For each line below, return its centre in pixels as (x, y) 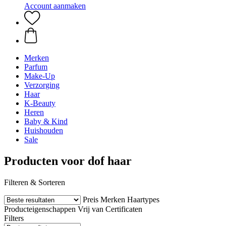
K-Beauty (40, 103)
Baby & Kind (46, 121)
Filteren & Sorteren (35, 182)
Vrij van (91, 209)
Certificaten (124, 209)
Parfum (36, 67)
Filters (14, 218)
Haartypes (143, 199)
